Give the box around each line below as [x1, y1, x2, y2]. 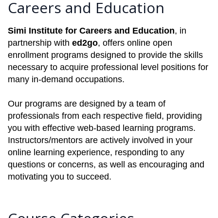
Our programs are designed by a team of [8, 99, 165, 109]
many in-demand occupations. [8, 74, 125, 84]
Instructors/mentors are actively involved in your [8, 135, 193, 145]
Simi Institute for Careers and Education [8, 26, 175, 36]
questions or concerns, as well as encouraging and [8, 160, 204, 169]
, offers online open [98, 38, 172, 48]
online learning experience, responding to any [8, 147, 184, 157]
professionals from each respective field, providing [8, 111, 202, 121]
